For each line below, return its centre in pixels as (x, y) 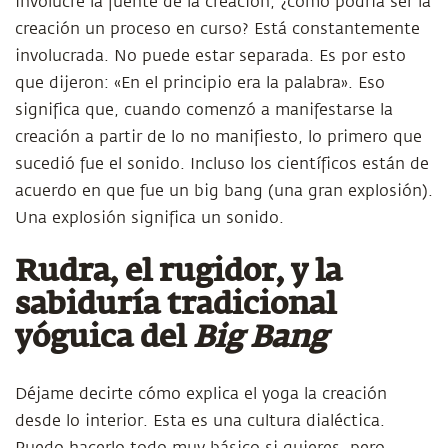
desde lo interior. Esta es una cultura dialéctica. (200, 421)
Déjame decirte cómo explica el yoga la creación (201, 394)
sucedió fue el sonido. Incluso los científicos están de (222, 164)
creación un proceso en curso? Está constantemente (217, 29)
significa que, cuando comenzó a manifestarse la (204, 110)
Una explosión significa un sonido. (149, 218)
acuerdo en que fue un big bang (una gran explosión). (224, 191)
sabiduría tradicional (175, 306)
